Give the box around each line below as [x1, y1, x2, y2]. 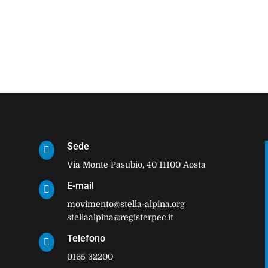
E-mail [66, 180, 94, 192]
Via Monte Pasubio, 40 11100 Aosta [66, 160, 206, 170]
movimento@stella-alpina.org [66, 199, 185, 209]
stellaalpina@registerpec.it [66, 212, 173, 223]
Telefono [66, 233, 105, 245]
